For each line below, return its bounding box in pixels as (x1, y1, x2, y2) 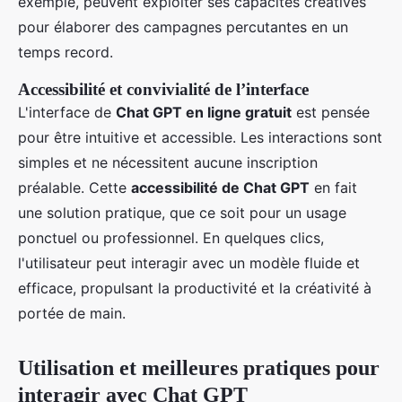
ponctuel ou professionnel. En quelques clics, (18, 228, 324, 247)
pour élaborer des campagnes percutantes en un (18, 17, 348, 36)
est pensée (292, 102, 370, 121)
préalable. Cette (18, 178, 131, 197)
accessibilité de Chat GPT (131, 178, 310, 197)
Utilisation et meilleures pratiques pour (18, 355, 380, 380)
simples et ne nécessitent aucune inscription (18, 153, 318, 171)
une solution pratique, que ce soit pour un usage (18, 203, 346, 222)
